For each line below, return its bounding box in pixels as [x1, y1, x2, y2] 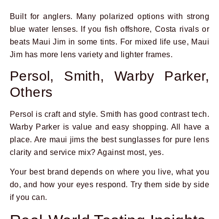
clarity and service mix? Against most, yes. [10, 148, 164, 156]
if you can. [10, 193, 47, 202]
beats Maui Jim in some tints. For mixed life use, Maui [10, 37, 209, 46]
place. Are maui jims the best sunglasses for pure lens [10, 135, 209, 144]
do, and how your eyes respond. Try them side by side [10, 180, 209, 189]
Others [10, 85, 53, 100]
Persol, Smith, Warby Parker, [10, 68, 209, 84]
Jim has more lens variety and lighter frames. [10, 50, 173, 59]
